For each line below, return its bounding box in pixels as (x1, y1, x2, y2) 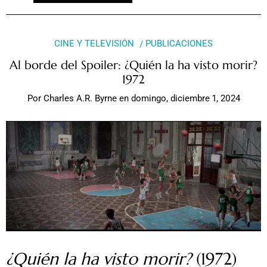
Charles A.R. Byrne (43, 92, 117, 104)
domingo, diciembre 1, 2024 (131, 92, 240, 104)
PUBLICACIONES (145, 38, 213, 49)
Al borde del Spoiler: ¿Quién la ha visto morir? (10, 58, 257, 73)
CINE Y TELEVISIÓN (54, 38, 134, 49)
